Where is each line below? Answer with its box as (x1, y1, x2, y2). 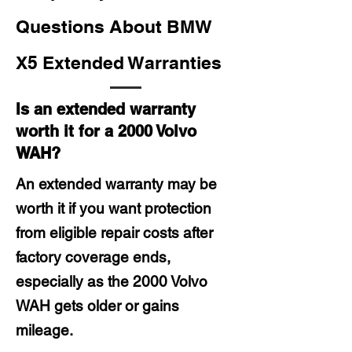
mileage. (16, 321, 73, 339)
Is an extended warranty (16, 100, 196, 119)
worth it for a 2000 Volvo (16, 122, 196, 141)
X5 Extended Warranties (16, 52, 222, 73)
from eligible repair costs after (16, 224, 213, 241)
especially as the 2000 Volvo (16, 273, 207, 290)
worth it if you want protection (16, 200, 211, 217)
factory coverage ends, (16, 248, 170, 266)
